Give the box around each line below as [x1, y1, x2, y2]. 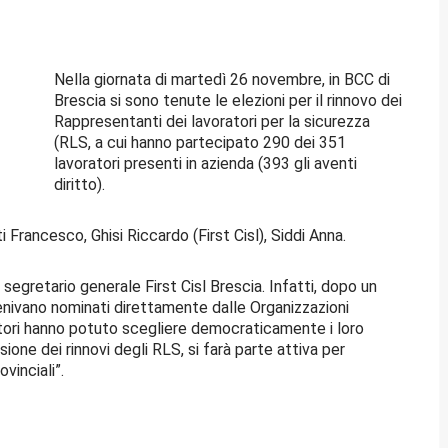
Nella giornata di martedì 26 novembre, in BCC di [54, 69, 390, 89]
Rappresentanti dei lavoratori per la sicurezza [54, 111, 370, 131]
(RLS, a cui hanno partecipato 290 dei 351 [54, 132, 346, 152]
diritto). [54, 174, 105, 194]
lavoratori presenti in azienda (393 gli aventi [54, 153, 357, 173]
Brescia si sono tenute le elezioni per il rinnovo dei [54, 90, 402, 110]
